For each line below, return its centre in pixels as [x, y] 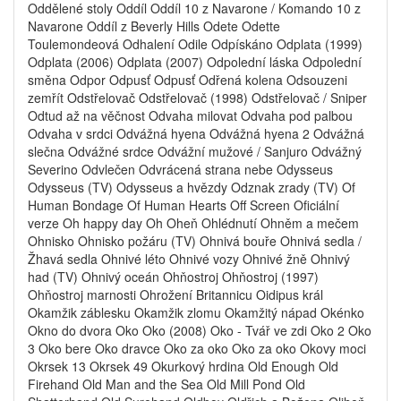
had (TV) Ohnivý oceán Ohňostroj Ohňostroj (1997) [173, 277]
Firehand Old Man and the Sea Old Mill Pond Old [166, 384]
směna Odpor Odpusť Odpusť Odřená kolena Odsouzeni [188, 80]
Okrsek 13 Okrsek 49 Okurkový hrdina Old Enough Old [183, 366]
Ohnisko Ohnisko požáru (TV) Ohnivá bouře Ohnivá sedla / [195, 241]
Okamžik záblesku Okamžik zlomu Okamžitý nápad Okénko [196, 312]
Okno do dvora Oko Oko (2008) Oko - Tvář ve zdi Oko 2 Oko [200, 330]
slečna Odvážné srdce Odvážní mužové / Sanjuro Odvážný [195, 151]
